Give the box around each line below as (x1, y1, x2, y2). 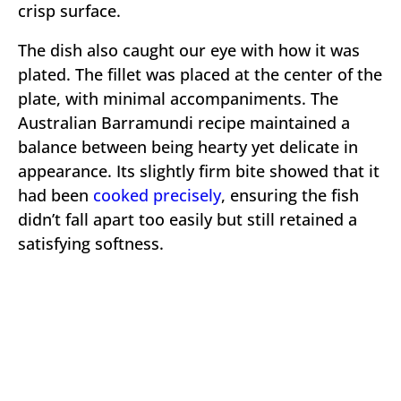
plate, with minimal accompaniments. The (18, 88, 338, 109)
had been (18, 184, 93, 206)
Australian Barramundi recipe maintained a (18, 112, 350, 133)
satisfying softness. (18, 233, 164, 254)
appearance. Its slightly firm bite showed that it (18, 160, 380, 182)
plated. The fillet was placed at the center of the (18, 64, 382, 85)
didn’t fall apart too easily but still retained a (18, 209, 357, 230)
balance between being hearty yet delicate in (18, 136, 358, 158)
